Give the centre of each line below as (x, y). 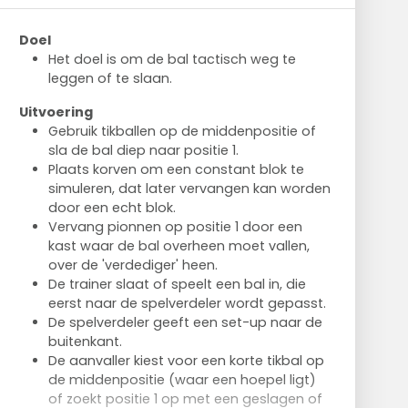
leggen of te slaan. (110, 78)
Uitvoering (56, 112)
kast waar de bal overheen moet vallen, (178, 246)
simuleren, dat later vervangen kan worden (189, 189)
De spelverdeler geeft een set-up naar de (185, 322)
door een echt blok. (112, 208)
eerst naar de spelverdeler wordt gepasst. (187, 303)
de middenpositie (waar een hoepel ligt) (182, 380)
